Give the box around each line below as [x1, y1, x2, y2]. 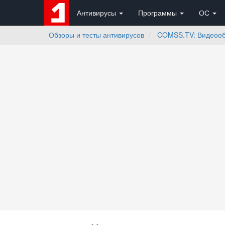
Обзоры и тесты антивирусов [49, 30, 144, 40]
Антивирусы [77, 8, 118, 18]
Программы [138, 8, 179, 18]
